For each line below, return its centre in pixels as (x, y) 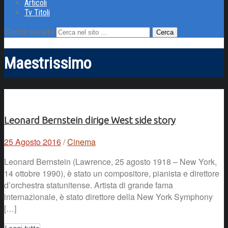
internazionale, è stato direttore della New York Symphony (108, 197)
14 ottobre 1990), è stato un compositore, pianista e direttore (112, 174)
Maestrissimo (48, 63)
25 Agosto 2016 (33, 142)
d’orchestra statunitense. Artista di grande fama (89, 185)
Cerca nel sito (29, 31)
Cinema (81, 142)
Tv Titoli (37, 12)
